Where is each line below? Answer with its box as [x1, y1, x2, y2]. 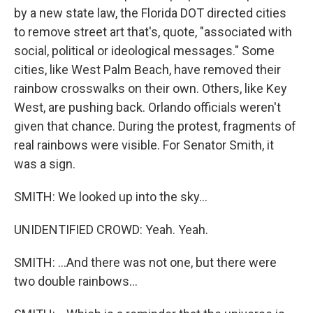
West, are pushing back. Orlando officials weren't [14, 100, 281, 115]
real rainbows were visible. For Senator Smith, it [14, 138, 274, 153]
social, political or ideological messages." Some [14, 43, 275, 59]
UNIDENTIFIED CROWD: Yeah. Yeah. [14, 222, 208, 238]
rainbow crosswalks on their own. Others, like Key [14, 81, 287, 96]
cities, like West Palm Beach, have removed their [14, 62, 281, 78]
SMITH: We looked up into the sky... [14, 189, 208, 205]
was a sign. [14, 156, 75, 172]
